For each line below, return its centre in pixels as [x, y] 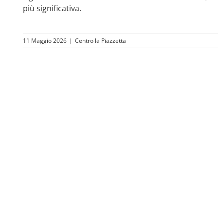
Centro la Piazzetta [100, 41]
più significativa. [52, 8]
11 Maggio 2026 [45, 41]
